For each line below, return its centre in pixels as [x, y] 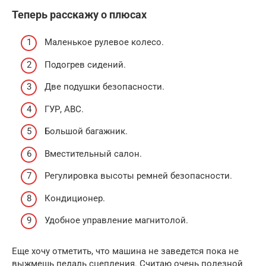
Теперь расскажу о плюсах [79, 14]
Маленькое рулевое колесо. [104, 42]
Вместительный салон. [93, 153]
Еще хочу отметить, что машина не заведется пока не [125, 251]
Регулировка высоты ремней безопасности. [138, 176]
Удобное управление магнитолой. [116, 220]
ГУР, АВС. [64, 109]
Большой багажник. [86, 131]
